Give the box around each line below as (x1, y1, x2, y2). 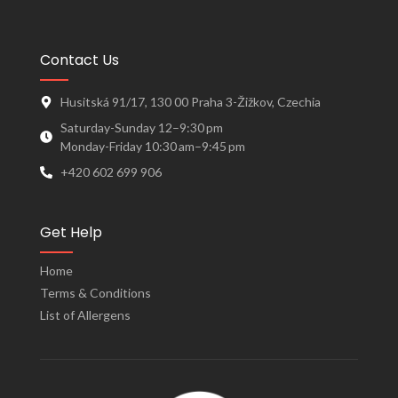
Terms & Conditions (40, 285, 151, 301)
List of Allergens (40, 307, 131, 323)
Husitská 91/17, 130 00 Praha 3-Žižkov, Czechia (60, 94, 321, 110)
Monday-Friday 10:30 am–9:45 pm (60, 139, 245, 155)
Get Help (40, 222, 102, 243)
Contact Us (40, 50, 119, 71)
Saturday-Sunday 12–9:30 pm (60, 120, 223, 136)
